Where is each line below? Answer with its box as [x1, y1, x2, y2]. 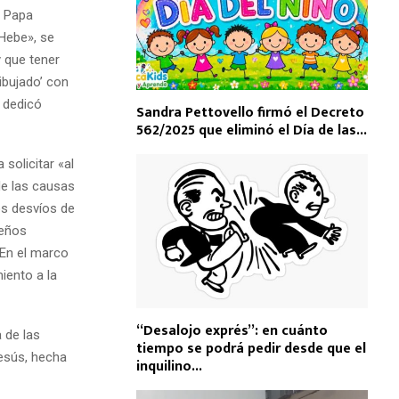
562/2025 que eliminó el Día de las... [136, 118, 367, 142]
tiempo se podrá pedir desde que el [136, 337, 366, 362]
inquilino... [136, 354, 202, 379]
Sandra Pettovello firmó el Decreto [136, 100, 364, 125]
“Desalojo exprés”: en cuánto [136, 319, 328, 344]
